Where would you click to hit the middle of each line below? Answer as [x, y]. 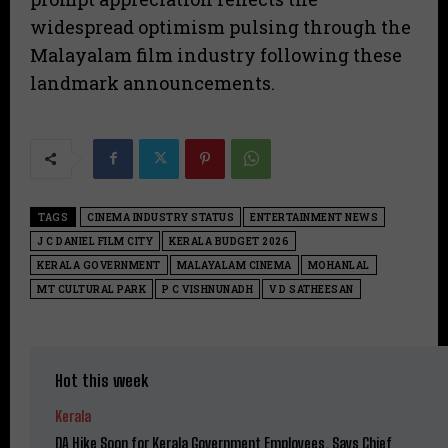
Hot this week [101, 380]
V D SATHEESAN [311, 289]
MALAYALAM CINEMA [234, 265]
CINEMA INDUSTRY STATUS [160, 217]
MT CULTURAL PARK [91, 289]
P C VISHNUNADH [207, 289]
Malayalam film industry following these [216, 54]
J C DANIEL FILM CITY [95, 241]
